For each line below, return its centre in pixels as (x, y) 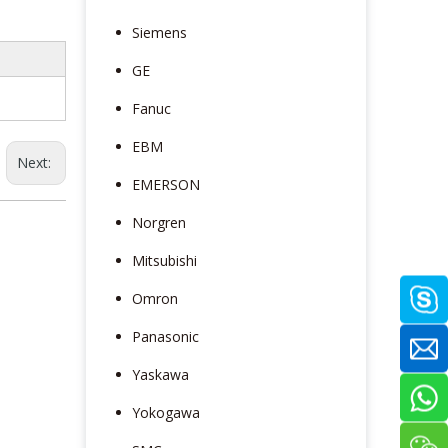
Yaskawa (160, 374)
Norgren (159, 222)
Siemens (159, 32)
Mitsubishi (164, 260)
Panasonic (165, 336)
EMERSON (166, 184)
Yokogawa (166, 412)
